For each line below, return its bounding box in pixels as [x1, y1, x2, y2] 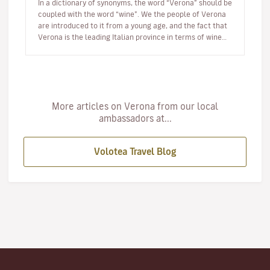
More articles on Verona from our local [52, 102, 218, 111]
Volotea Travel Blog [94, 147, 176, 156]
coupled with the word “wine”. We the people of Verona [38, 10, 226, 17]
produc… [38, 45, 67, 52]
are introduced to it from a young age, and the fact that [38, 22, 227, 29]
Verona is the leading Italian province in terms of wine [38, 33, 222, 40]
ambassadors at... [98, 114, 172, 123]
